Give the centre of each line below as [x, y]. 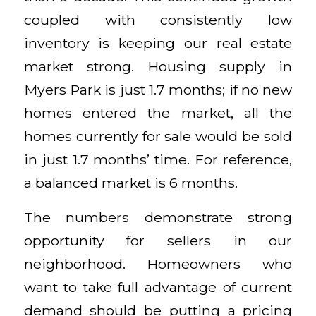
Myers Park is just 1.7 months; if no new [158, 89]
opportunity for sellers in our [158, 241]
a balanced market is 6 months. [130, 182]
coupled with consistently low [158, 19]
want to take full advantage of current [158, 287]
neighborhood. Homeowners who [158, 264]
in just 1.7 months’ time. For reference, [158, 159]
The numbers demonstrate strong [158, 218]
